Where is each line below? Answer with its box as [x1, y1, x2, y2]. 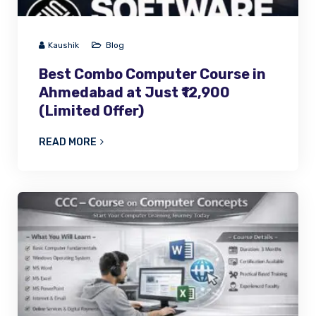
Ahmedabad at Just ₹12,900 [39, 83, 230, 101]
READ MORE [39, 135, 97, 148]
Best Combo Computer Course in [39, 65, 266, 83]
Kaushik [48, 39, 79, 50]
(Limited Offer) [39, 102, 144, 119]
